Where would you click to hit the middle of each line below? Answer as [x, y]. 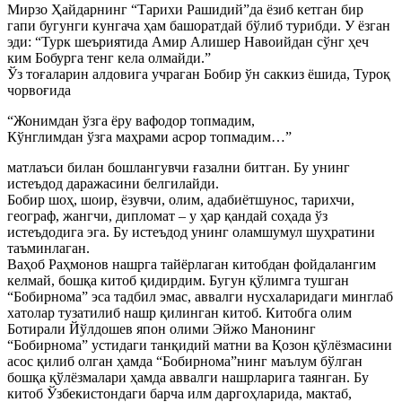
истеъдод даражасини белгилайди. [113, 184]
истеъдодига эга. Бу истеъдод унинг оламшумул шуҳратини [191, 232]
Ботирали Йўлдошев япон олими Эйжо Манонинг [162, 329]
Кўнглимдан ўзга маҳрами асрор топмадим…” [149, 137]
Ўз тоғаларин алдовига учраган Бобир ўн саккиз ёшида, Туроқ [199, 74]
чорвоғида [39, 90]
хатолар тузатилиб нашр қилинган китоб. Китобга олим [179, 313]
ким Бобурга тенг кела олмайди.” [109, 58]
